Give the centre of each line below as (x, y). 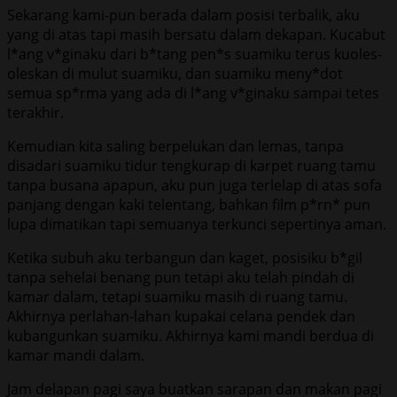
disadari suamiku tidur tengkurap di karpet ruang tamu (191, 165)
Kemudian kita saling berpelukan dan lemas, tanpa (175, 146)
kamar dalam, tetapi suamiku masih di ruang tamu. (177, 296)
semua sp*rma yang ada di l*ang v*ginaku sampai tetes (193, 93)
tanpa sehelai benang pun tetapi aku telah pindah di (181, 277)
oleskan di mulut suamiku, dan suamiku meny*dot (175, 73)
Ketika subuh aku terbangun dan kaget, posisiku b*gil (185, 257)
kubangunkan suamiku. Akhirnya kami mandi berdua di (191, 335)
